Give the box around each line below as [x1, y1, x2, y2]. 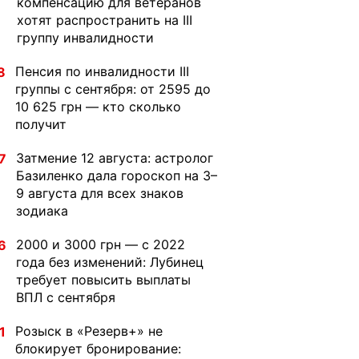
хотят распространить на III [17, 12, 192, 28]
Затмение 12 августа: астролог [16, 150, 213, 166]
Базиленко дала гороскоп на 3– [16, 167, 217, 184]
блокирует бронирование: [15, 341, 181, 357]
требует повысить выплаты [16, 272, 191, 288]
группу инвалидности [17, 30, 154, 46]
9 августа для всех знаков [16, 185, 184, 201]
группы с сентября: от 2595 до [15, 81, 211, 97]
